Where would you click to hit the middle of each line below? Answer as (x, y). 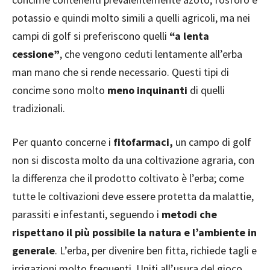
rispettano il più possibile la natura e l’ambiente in (134, 233)
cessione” (36, 54)
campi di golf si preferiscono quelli (91, 36)
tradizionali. (39, 108)
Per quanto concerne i (63, 142)
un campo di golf (212, 142)
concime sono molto (60, 90)
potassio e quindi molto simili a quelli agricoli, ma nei (131, 18)
